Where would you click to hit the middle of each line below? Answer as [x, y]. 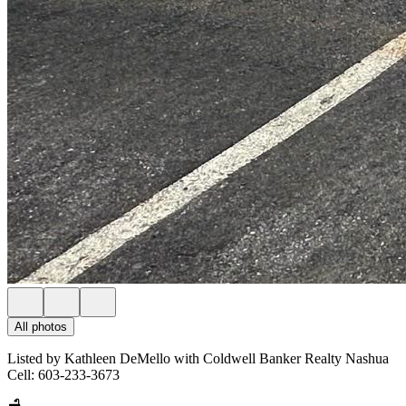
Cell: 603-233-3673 [63, 375]
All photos [41, 327]
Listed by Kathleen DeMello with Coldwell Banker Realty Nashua [198, 358]
